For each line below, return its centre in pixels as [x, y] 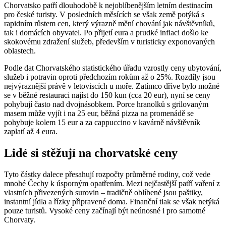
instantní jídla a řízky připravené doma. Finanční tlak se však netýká [112, 202]
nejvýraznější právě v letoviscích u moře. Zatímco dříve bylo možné [112, 86]
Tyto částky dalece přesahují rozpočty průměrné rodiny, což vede [107, 175]
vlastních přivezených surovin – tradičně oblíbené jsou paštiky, [103, 193]
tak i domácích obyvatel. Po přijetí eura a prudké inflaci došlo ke [106, 33]
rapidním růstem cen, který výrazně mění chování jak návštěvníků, [109, 24]
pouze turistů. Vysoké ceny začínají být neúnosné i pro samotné [105, 211]
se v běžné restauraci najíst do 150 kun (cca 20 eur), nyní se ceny [107, 95]
